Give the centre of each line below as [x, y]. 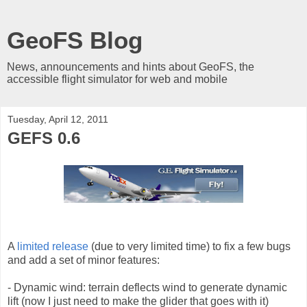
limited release [53, 246]
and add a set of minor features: [84, 260]
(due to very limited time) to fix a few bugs [189, 246]
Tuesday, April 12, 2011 [58, 119]
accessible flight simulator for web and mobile [117, 79]
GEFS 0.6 [44, 138]
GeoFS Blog [75, 40]
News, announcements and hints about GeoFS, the [131, 67]
